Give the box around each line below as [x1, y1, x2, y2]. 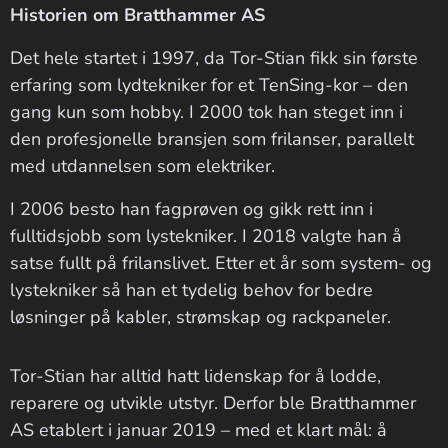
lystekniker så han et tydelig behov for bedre [10, 278, 373, 302]
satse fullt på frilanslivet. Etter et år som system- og [10, 251, 432, 275]
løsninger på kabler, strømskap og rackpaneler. [10, 305, 391, 329]
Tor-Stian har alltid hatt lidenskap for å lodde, [10, 364, 381, 388]
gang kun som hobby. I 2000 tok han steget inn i [10, 100, 403, 124]
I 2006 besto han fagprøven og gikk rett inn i [10, 197, 373, 221]
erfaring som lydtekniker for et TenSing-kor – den [10, 73, 408, 97]
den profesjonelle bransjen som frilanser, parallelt [10, 127, 414, 151]
